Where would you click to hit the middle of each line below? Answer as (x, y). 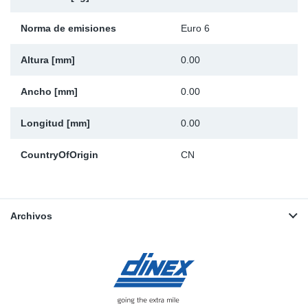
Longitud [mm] (55, 123)
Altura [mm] (48, 60)
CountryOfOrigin (59, 155)
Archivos (31, 216)
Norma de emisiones (68, 29)
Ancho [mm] (49, 92)
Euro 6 (195, 29)
